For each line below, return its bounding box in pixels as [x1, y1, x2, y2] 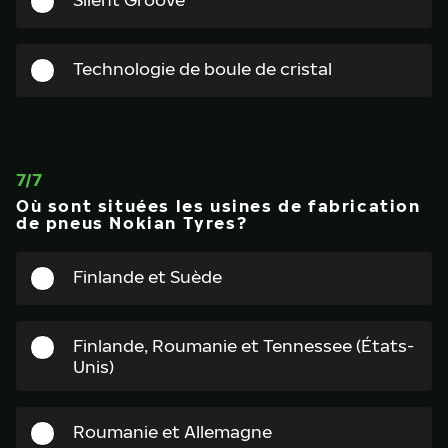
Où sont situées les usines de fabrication [16, 196, 421, 216]
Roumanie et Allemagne [73, 421, 272, 442]
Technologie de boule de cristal [73, 58, 332, 79]
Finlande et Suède [73, 266, 222, 287]
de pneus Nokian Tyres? [16, 213, 248, 233]
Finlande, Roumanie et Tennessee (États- [73, 335, 414, 356]
